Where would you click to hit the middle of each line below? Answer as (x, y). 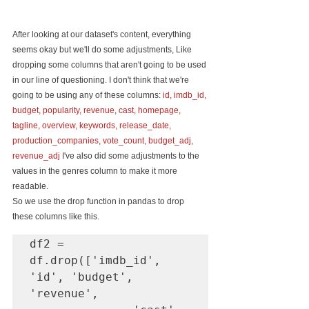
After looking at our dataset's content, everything (103, 34)
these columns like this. (56, 216)
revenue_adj (36, 156)
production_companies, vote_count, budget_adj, (104, 140)
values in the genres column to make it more (96, 171)
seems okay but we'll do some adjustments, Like (103, 49)
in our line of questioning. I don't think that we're (102, 80)
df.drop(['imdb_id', (95, 260)
